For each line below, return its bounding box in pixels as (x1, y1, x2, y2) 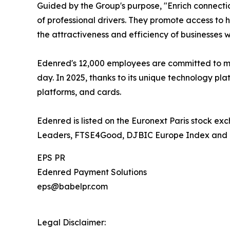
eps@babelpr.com (37, 181, 108, 191)
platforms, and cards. (37, 86, 121, 97)
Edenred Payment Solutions (37, 166, 147, 177)
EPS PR (37, 152, 65, 163)
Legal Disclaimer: (37, 217, 106, 227)
